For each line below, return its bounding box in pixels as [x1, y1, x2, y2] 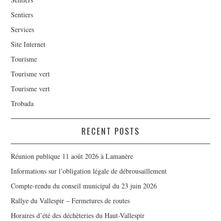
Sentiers [11, 9, 34, 19]
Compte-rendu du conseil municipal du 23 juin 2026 [11, 181, 157, 190]
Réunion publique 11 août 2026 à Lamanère [11, 151, 134, 161]
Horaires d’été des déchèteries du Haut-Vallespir [11, 210, 145, 220]
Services [11, 24, 35, 34]
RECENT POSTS [81, 124, 140, 137]
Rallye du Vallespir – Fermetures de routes [11, 195, 130, 205]
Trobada [11, 98, 34, 108]
